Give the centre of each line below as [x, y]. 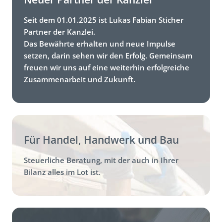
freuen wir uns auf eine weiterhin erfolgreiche [107, 67]
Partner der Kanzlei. [59, 31]
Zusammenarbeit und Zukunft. [80, 79]
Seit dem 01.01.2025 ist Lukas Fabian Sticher [104, 20]
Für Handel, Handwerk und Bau [101, 139]
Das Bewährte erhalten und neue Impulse [100, 43]
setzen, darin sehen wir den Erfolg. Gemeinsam [108, 55]
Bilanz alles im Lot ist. [62, 172]
